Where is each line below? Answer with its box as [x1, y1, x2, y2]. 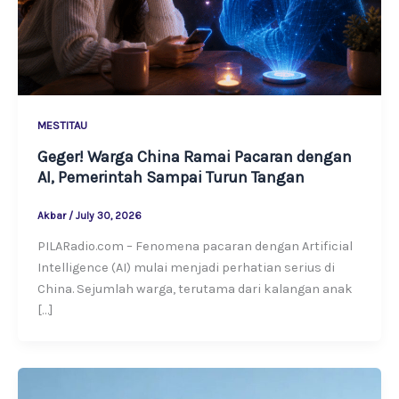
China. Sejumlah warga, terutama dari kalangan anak [37, 281, 353, 297]
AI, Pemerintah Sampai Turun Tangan [37, 167, 305, 187]
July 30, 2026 [75, 209, 142, 223]
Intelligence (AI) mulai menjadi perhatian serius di [37, 260, 335, 276]
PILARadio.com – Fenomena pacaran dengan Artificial [37, 239, 353, 255]
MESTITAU [37, 118, 87, 132]
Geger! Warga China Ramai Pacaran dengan [37, 146, 352, 167]
